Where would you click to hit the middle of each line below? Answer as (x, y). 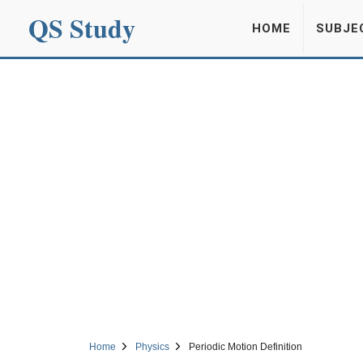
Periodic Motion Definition (245, 347)
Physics (152, 347)
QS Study (82, 28)
